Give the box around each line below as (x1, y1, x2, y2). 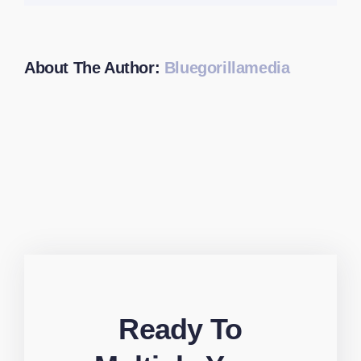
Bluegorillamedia (164, 59, 290, 77)
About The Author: (24, 59, 164, 77)
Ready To (118, 313, 243, 346)
